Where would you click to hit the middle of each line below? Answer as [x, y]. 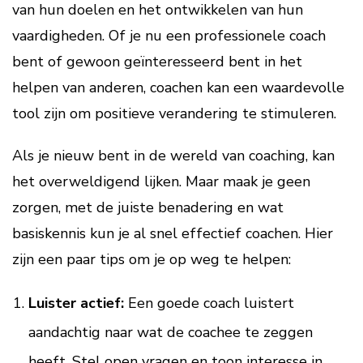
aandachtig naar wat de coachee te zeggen [171, 332]
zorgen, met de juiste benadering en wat [148, 207]
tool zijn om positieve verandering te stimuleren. [174, 113]
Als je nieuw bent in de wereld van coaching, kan [173, 156]
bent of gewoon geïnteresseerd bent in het [157, 62]
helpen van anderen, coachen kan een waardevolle [178, 88]
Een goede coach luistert [209, 303]
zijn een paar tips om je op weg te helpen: [152, 259]
